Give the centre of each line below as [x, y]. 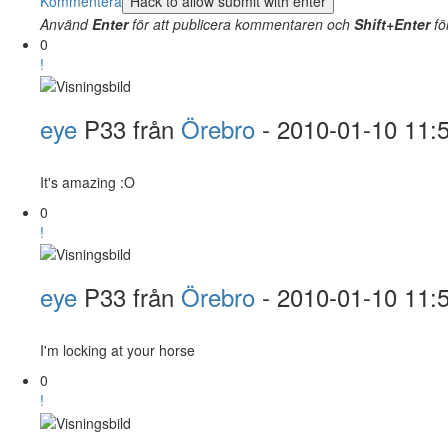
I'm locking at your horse [117, 350]
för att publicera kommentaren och [241, 23]
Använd [66, 23]
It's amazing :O [87, 181]
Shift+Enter [392, 23]
